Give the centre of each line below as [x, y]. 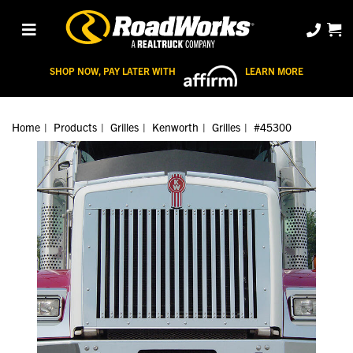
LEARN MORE [274, 70]
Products [75, 126]
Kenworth [175, 126]
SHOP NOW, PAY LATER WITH [113, 70]
